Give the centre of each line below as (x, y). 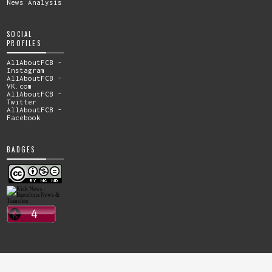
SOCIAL (20, 34)
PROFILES (24, 43)
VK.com (20, 86)
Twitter (22, 101)
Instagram (26, 70)
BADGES (21, 149)
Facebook (24, 117)
